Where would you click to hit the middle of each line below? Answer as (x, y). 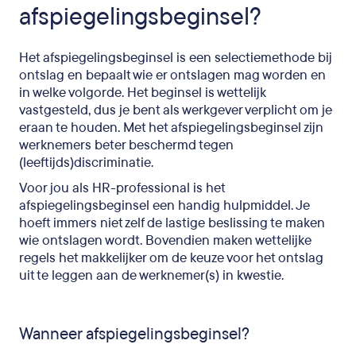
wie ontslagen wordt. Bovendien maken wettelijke (165, 240)
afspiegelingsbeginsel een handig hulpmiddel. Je (164, 205)
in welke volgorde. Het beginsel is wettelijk (142, 93)
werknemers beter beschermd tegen (126, 145)
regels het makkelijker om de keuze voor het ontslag (171, 258)
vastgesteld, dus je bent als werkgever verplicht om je (176, 110)
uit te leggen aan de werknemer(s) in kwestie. (151, 275)
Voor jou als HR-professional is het (122, 188)
